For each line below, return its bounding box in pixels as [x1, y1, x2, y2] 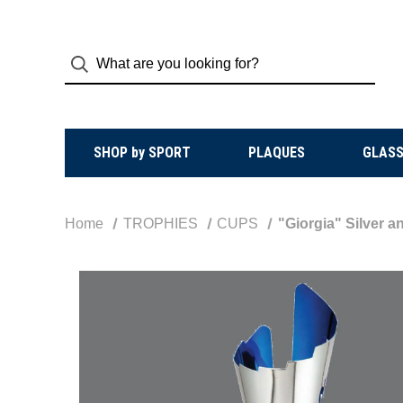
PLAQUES [247, 144, 305, 161]
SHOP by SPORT [93, 144, 191, 161]
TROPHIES [122, 216, 198, 231]
